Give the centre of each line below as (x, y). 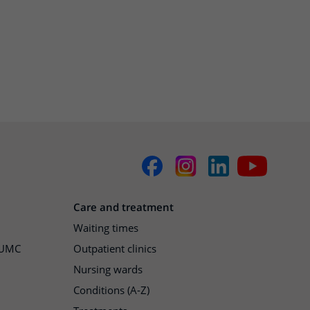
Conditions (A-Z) (111, 290)
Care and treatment (124, 207)
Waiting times (106, 228)
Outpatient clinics (115, 249)
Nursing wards (108, 270)
